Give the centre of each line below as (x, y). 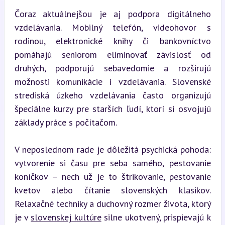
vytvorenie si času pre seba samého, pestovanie (113, 163)
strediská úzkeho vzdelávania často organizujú (113, 95)
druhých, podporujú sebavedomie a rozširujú (113, 68)
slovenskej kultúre (66, 217)
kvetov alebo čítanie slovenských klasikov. (113, 190)
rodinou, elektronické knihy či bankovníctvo (113, 41)
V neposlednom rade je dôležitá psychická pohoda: (113, 149)
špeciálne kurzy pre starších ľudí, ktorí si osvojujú (113, 108)
